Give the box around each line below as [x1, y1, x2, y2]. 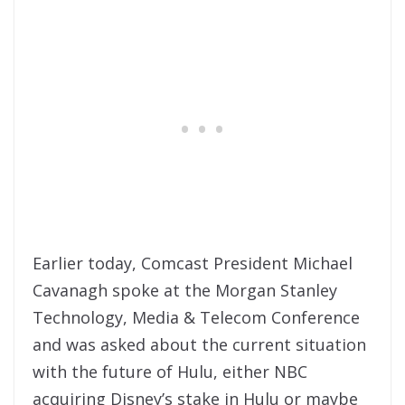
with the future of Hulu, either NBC [33, 361, 307, 383]
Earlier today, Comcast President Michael [33, 252, 353, 275]
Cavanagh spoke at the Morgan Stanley [33, 279, 337, 302]
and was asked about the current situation [33, 334, 366, 356]
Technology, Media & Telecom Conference [33, 306, 360, 329]
